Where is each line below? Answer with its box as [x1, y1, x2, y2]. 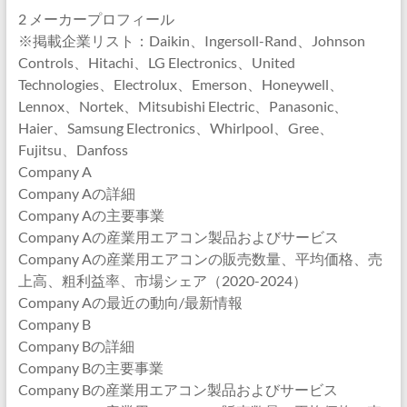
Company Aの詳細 [17, 184, 135, 202]
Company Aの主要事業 [17, 206, 164, 223]
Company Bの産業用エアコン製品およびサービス [17, 381, 338, 398]
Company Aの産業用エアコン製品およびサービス [17, 228, 339, 245]
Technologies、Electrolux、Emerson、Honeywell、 [17, 75, 343, 93]
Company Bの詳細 [17, 337, 134, 354]
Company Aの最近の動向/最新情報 [17, 293, 243, 311]
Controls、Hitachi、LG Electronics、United [17, 54, 295, 71]
